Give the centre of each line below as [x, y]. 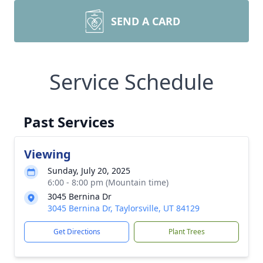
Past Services [69, 122]
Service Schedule [131, 82]
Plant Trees [186, 232]
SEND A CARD [146, 21]
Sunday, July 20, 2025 [89, 171]
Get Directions [77, 232]
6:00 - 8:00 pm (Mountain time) [108, 182]
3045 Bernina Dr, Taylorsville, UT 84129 [124, 208]
